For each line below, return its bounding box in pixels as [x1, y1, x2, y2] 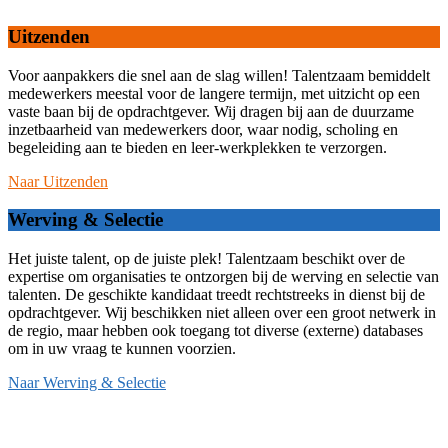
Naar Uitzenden [8, 172, 108, 190]
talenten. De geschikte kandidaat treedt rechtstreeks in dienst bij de [8, 286, 425, 304]
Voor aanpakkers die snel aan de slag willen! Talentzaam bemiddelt [8, 66, 430, 84]
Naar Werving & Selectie [8, 374, 166, 392]
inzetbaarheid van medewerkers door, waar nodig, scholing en [8, 120, 398, 138]
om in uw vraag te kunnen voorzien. [8, 340, 236, 358]
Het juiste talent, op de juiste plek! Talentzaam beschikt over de [8, 250, 405, 268]
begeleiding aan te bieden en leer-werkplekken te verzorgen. [8, 138, 387, 156]
